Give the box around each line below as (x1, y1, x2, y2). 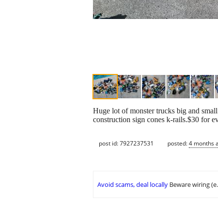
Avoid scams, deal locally (97, 180, 168, 189)
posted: (167, 139, 189, 147)
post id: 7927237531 (99, 139, 154, 147)
